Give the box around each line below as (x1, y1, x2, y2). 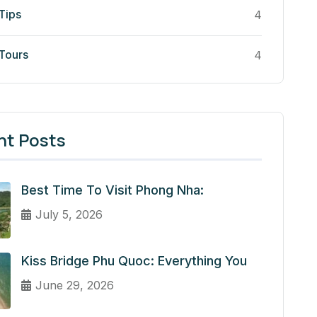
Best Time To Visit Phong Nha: (21, 183, 204, 198)
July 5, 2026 (35, 207, 103, 222)
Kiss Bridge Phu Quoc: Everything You (21, 253, 248, 269)
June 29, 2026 (35, 278, 115, 293)
